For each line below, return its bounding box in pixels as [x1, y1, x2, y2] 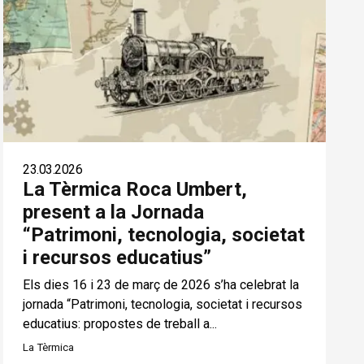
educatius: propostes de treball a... [23, 315, 218, 331]
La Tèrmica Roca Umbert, [23, 177, 248, 201]
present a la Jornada [23, 200, 205, 223]
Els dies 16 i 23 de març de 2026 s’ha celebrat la [23, 276, 300, 292]
